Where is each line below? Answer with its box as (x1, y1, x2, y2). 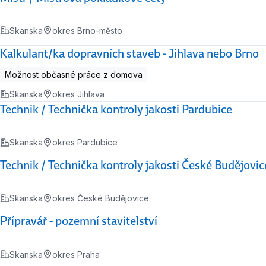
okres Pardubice (52, 137, 118, 148)
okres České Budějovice (52, 193, 149, 204)
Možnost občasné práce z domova (5, 69, 142, 80)
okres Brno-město (52, 25, 122, 36)
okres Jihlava (52, 88, 104, 99)
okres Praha (52, 249, 100, 259)
